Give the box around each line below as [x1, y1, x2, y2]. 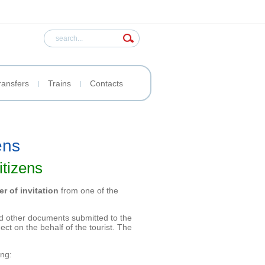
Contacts [90, 79, 123, 89]
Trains [48, 79, 71, 89]
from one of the [59, 186, 118, 196]
